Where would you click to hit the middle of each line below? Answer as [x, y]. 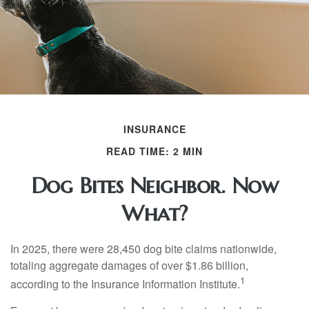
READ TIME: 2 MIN [154, 151]
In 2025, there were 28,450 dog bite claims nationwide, [143, 249]
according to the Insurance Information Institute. [125, 284]
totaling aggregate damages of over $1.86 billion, [129, 265]
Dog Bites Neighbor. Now [154, 186]
